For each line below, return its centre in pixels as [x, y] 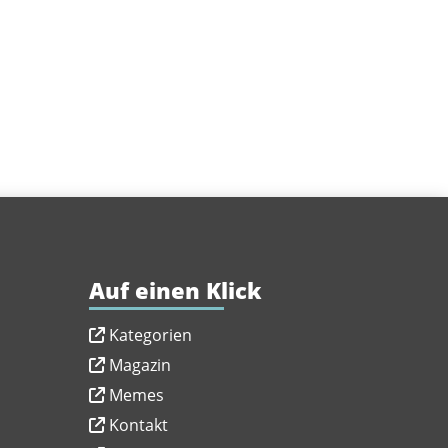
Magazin [140, 364]
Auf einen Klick [176, 290]
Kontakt [139, 424]
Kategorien [151, 334]
